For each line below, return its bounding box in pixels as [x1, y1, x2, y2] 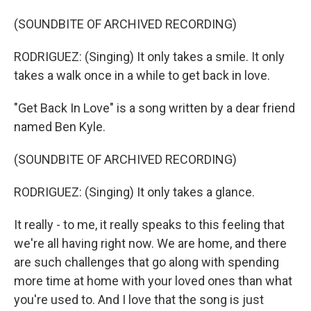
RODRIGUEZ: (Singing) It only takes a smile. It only [14, 49, 285, 64]
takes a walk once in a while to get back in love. [14, 68, 270, 83]
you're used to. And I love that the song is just [14, 292, 264, 307]
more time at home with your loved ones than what [14, 274, 292, 288]
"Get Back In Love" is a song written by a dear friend [14, 101, 295, 115]
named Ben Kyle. [14, 119, 106, 134]
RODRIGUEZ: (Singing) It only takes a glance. [14, 185, 255, 199]
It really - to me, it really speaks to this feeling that [14, 217, 285, 232]
